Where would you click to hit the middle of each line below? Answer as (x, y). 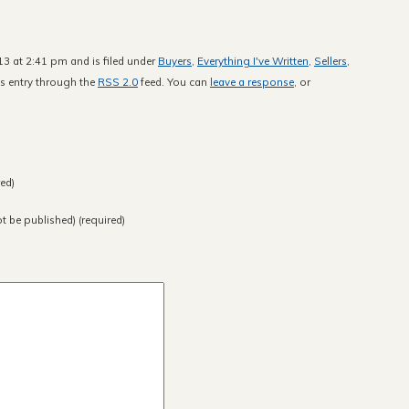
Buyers (175, 60)
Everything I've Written (253, 60)
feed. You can (174, 81)
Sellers (330, 60)
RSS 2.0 (118, 81)
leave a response (252, 81)
